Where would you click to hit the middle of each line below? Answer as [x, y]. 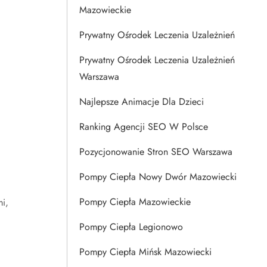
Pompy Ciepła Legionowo [131, 227]
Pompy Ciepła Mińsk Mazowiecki [145, 252]
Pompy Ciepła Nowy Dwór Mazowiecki [158, 177]
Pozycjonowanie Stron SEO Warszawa [156, 152]
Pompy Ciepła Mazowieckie [135, 202]
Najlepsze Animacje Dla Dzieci [142, 102]
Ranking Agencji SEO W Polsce [144, 127]
